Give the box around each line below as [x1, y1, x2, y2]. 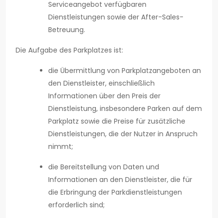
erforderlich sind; [48, 200, 105, 210]
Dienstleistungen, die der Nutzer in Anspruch [48, 129, 198, 139]
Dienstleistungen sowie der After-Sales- [48, 12, 183, 22]
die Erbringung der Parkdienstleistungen [48, 187, 182, 198]
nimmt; [48, 142, 73, 152]
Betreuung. [48, 25, 85, 35]
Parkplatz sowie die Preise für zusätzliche [48, 116, 185, 127]
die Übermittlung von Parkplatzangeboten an [48, 66, 201, 76]
